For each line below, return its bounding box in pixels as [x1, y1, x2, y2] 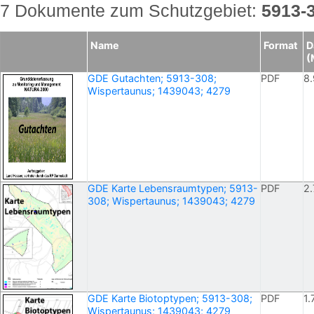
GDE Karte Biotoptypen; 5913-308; [88, 292, 252, 305]
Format [264, 39, 298, 52]
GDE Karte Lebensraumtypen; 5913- [88, 182, 258, 195]
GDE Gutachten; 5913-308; [88, 72, 217, 85]
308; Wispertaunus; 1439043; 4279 [88, 195, 255, 207]
